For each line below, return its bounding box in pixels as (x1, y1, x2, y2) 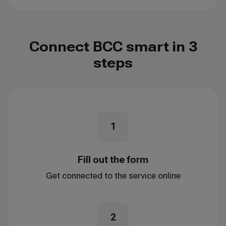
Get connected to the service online (45, 170, 181, 181)
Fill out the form (78, 154, 148, 165)
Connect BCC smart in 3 (29, 38, 197, 55)
